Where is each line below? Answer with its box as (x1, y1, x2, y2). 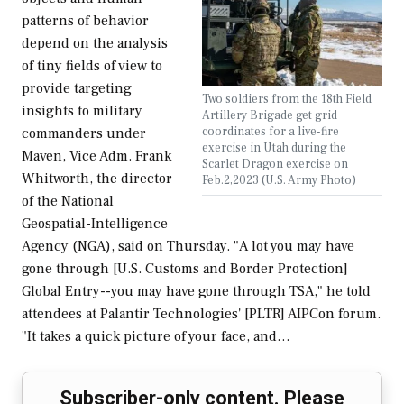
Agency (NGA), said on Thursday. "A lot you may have (22, 237, 354, 256)
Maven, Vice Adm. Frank (22, 147, 171, 166)
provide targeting (22, 79, 132, 98)
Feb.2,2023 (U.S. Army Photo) (202, 172, 356, 188)
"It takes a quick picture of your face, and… (22, 327, 290, 346)
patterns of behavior (22, 12, 149, 31)
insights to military (22, 102, 142, 121)
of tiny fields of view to (22, 57, 162, 76)
